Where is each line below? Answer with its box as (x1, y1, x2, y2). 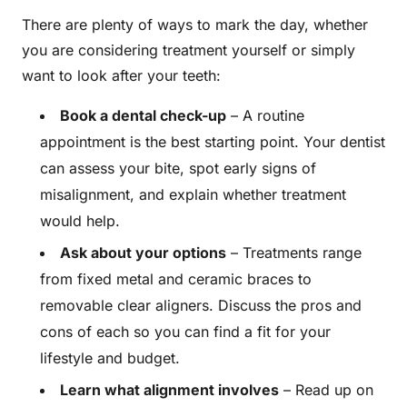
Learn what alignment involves (60, 381, 279, 399)
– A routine (226, 106, 304, 124)
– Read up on (279, 381, 373, 399)
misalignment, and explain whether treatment (40, 185, 346, 203)
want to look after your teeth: (22, 66, 221, 84)
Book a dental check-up (60, 106, 226, 124)
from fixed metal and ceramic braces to (40, 270, 312, 288)
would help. (40, 212, 120, 230)
